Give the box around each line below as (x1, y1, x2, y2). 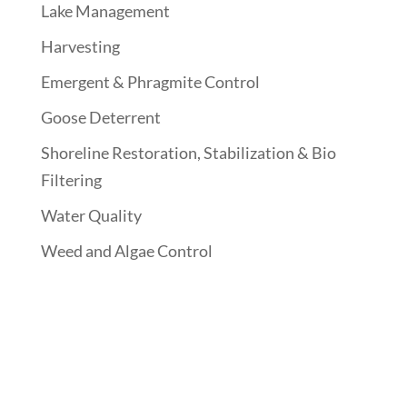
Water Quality (40, 204, 142, 225)
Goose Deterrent (40, 106, 161, 127)
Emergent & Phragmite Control (40, 71, 260, 92)
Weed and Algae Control (40, 240, 213, 261)
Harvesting (40, 35, 120, 56)
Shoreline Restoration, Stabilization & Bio (40, 142, 336, 163)
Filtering (40, 169, 102, 190)
